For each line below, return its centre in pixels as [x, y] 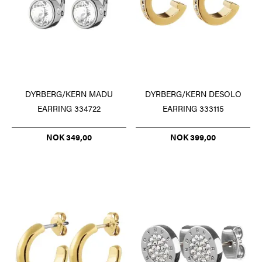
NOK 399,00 [193, 137]
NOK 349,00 [69, 137]
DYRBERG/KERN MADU [69, 93]
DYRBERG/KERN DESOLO [193, 93]
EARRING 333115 [193, 108]
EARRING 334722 [69, 108]
